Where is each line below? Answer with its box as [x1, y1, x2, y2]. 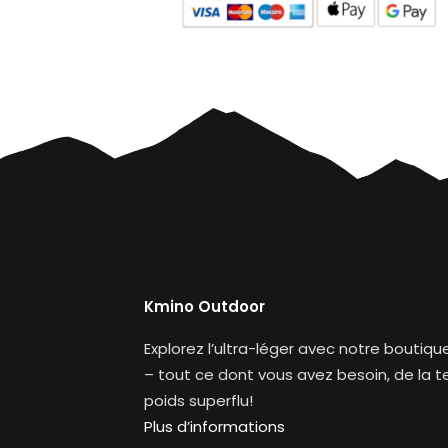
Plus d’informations [144, 416, 285, 437]
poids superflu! [144, 390, 253, 411]
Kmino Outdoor [144, 296, 265, 317]
